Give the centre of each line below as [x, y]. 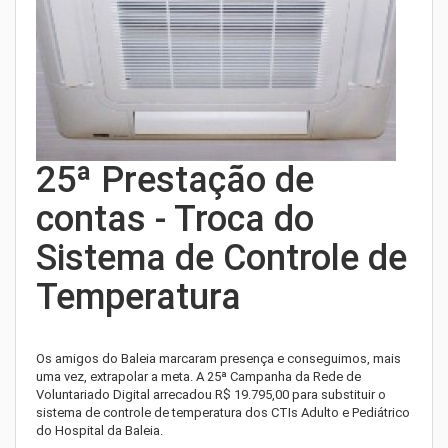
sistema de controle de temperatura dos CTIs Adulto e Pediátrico [223, 412]
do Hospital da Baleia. [99, 430]
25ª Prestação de [175, 180]
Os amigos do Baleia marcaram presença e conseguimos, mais [218, 358]
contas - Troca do [175, 219]
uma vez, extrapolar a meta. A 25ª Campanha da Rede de [198, 376]
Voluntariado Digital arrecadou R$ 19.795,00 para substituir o [211, 394]
